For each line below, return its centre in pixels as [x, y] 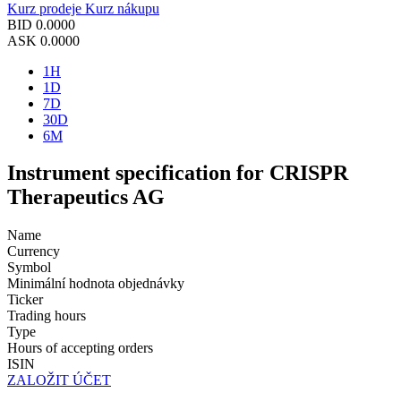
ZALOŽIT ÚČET [59, 380]
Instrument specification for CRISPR [178, 173]
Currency [34, 252]
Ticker [25, 300]
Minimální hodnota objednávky [96, 284]
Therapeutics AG [86, 197]
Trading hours [47, 316]
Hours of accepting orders [80, 348]
